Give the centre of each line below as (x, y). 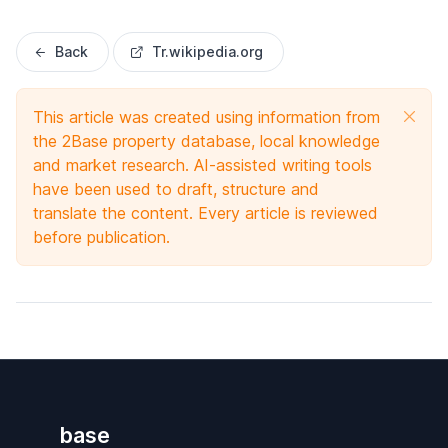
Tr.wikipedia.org (207, 52)
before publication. (101, 237)
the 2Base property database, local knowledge (206, 141)
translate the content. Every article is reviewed (205, 213)
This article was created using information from (206, 117)
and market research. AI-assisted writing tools (202, 165)
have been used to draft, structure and (176, 189)
